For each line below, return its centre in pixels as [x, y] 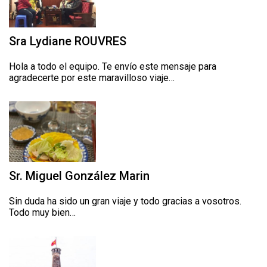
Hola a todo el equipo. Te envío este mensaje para [113, 67]
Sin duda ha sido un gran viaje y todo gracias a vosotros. [125, 201]
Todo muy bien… [42, 213]
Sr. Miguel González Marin [79, 176]
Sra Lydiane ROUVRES [68, 41]
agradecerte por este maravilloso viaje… [92, 78]
